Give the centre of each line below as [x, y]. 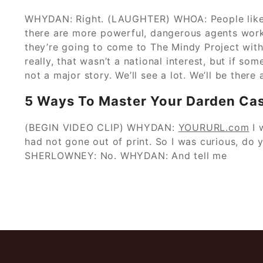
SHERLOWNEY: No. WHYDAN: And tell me [126, 155]
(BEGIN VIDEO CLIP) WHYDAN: [102, 127]
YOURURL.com [214, 127]
